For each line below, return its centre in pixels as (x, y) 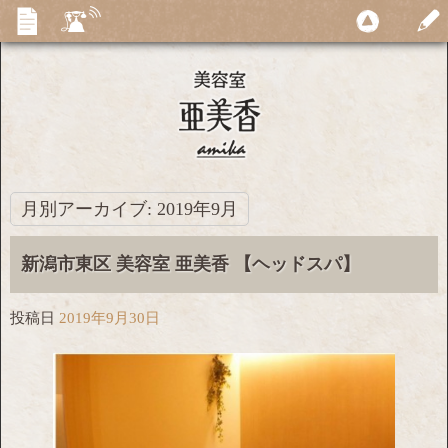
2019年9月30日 (109, 318)
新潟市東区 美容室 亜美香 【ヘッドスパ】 (190, 264)
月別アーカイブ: (89, 209)
